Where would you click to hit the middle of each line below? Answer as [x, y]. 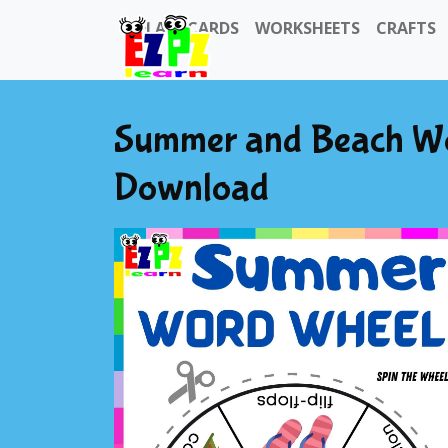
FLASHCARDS [188, 28]
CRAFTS [406, 28]
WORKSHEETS [307, 28]
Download [191, 188]
